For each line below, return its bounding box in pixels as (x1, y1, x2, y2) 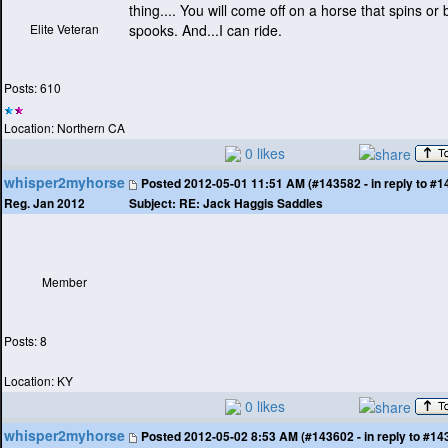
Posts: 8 (4, 332, 47, 350)
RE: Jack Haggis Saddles (176, 194, 323, 213)
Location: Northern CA (4, 119, 125, 137)
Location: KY (4, 372, 73, 390)
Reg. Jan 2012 (4, 195, 85, 213)
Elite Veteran (30, 20, 99, 38)
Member (42, 273, 87, 291)
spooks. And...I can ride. (129, 20, 282, 41)
